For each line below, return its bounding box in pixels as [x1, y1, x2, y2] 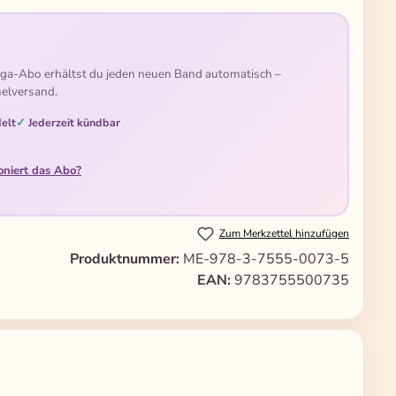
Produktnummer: [70, 249, 183, 270]
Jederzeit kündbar [28, 114, 120, 130]
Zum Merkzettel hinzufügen [219, 226, 349, 240]
